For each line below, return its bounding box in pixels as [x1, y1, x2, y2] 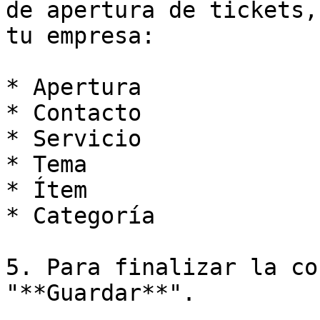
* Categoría [6, 203, 155, 229]
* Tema [6, 151, 87, 177]
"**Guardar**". [6, 280, 196, 306]
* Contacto [6, 100, 141, 126]
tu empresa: [6, 23, 155, 49]
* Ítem [6, 177, 87, 203]
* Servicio [6, 126, 141, 151]
